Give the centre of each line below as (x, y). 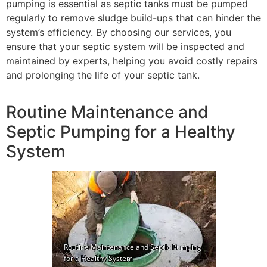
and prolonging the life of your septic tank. (103, 75)
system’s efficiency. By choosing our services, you (119, 32)
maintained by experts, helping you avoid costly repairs (132, 61)
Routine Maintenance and (107, 112)
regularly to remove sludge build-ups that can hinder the (133, 18)
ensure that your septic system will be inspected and (125, 47)
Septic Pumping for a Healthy (121, 132)
